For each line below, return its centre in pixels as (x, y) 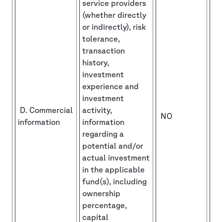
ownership (101, 193)
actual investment (116, 157)
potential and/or (113, 145)
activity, (97, 110)
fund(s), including (114, 181)
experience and (111, 86)
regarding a (103, 134)
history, (96, 62)
